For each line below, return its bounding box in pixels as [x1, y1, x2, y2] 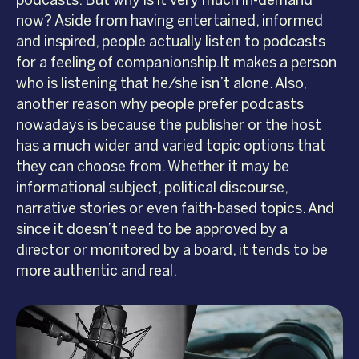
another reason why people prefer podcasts [16, 95, 304, 114]
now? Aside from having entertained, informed [16, 12, 323, 30]
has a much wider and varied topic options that [16, 137, 326, 155]
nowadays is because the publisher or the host [16, 116, 321, 135]
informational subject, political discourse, [16, 179, 288, 197]
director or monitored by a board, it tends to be [16, 241, 328, 260]
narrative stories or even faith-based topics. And [16, 200, 334, 218]
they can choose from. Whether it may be [16, 158, 289, 176]
